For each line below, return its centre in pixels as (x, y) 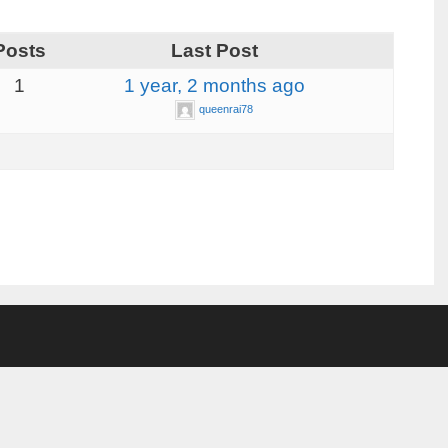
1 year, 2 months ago (214, 85)
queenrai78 (226, 108)
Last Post (214, 50)
